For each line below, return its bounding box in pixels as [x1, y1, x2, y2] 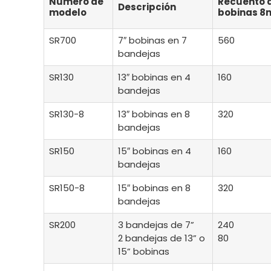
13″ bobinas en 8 [117, 108, 190, 121]
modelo [48, 6, 87, 19]
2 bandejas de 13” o [117, 232, 205, 245]
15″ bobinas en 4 [117, 145, 191, 158]
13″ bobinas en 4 [117, 71, 191, 84]
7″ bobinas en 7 [117, 34, 187, 47]
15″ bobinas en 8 [117, 181, 191, 195]
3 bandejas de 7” [117, 218, 194, 232]
